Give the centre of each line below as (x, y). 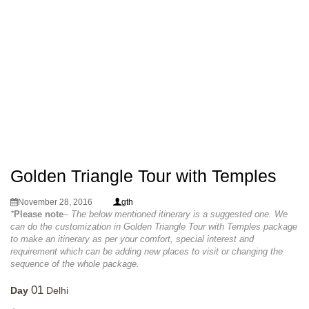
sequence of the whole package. (75, 264)
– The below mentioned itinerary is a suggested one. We (176, 214)
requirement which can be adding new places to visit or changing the (147, 251)
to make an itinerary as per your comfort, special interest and (132, 239)
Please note (39, 214)
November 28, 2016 (55, 202)
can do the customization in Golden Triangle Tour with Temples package (154, 227)
